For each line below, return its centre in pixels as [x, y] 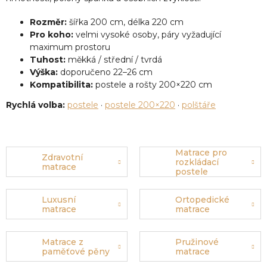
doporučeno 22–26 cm [105, 72]
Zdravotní [62, 157]
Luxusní [59, 199]
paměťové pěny [76, 251]
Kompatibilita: [61, 85]
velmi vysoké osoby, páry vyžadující [147, 35]
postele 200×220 [140, 105]
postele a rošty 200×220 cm [153, 85]
